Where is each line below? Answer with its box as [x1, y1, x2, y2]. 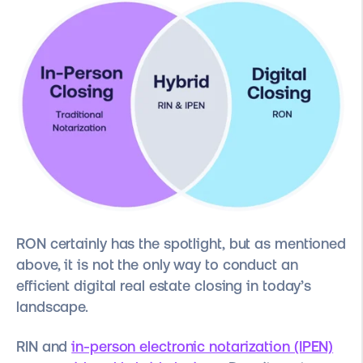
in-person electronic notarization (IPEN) [71, 337, 334, 355]
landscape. [16, 298, 92, 316]
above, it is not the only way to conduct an [16, 256, 298, 274]
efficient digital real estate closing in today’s [16, 277, 312, 295]
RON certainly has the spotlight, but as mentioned [16, 235, 347, 253]
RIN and [16, 337, 72, 355]
